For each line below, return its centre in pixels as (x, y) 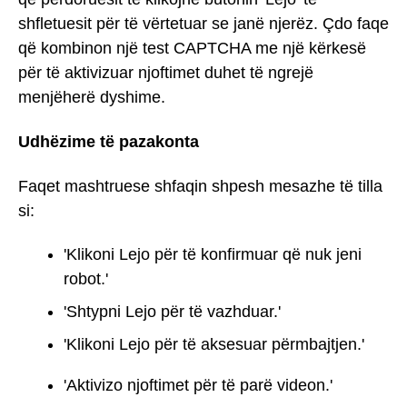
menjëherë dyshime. (92, 98)
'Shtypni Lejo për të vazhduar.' (172, 312)
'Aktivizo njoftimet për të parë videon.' (198, 386)
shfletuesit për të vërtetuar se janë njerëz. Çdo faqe (203, 24)
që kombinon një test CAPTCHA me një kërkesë (192, 49)
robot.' (86, 279)
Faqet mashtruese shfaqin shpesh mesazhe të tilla (200, 186)
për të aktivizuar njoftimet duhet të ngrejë (166, 73)
